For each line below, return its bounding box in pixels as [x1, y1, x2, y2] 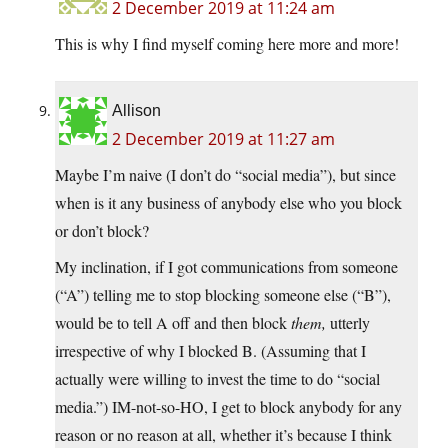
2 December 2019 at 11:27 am [112, 128, 335, 151]
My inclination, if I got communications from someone [55, 256, 398, 278]
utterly [326, 312, 370, 334]
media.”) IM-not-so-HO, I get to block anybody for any [55, 396, 402, 418]
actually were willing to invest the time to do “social [55, 368, 380, 390]
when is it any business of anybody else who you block [55, 192, 402, 214]
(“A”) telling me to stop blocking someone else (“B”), [55, 284, 391, 306]
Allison [112, 102, 161, 120]
